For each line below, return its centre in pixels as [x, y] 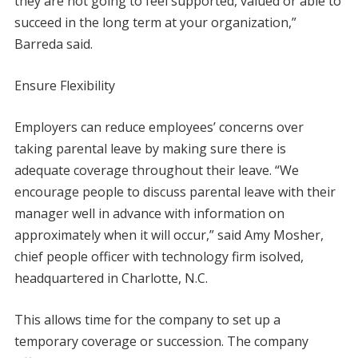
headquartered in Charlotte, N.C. [111, 278]
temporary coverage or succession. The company [161, 342]
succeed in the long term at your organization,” [155, 23]
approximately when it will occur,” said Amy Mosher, [169, 235]
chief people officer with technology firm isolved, [159, 257]
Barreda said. [53, 44]
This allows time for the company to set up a [147, 320]
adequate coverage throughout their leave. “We [156, 171]
